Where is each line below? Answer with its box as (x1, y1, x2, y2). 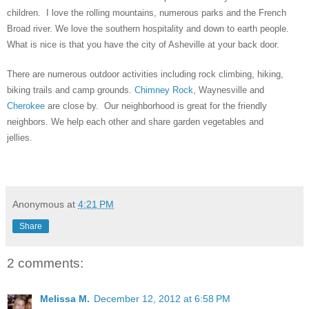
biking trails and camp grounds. (7, 84, 134, 95)
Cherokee (7, 100, 45, 111)
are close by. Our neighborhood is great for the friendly (45, 100, 267, 111)
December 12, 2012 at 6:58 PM (94, 293, 230, 305)
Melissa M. (40, 293, 90, 305)
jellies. (7, 132, 35, 143)
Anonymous (12, 198, 64, 210)
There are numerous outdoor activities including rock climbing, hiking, (7, 68, 283, 79)
